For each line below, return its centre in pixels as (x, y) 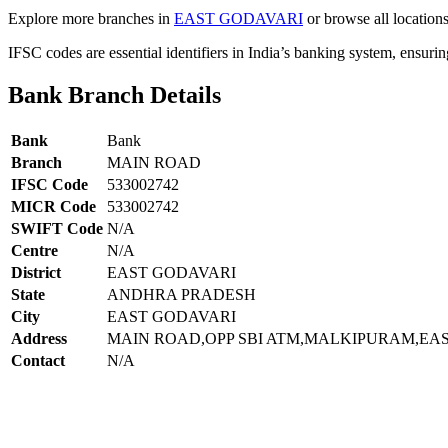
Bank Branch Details (114, 94)
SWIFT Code (57, 228)
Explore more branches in (91, 18)
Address (39, 338)
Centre (34, 250)
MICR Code (53, 206)
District (36, 272)
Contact (38, 360)
